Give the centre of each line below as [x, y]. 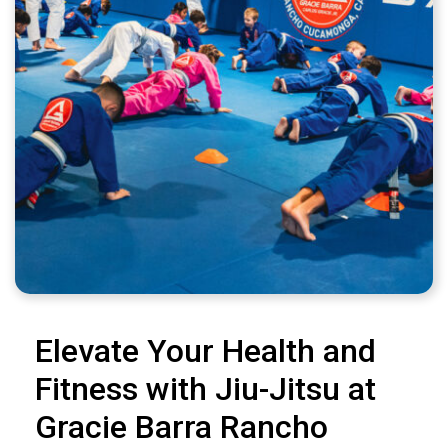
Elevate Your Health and [205, 351]
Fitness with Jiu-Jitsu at [205, 389]
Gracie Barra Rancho [181, 427]
